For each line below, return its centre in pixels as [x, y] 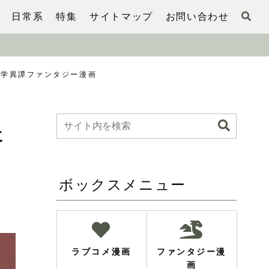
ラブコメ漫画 [101, 251]
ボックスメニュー [122, 184]
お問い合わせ [197, 17]
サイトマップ [121, 17]
